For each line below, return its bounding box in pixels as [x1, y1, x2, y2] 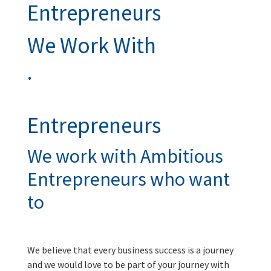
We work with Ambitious [27, 143, 223, 168]
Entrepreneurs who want [27, 166, 230, 191]
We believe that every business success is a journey [27, 243, 233, 256]
